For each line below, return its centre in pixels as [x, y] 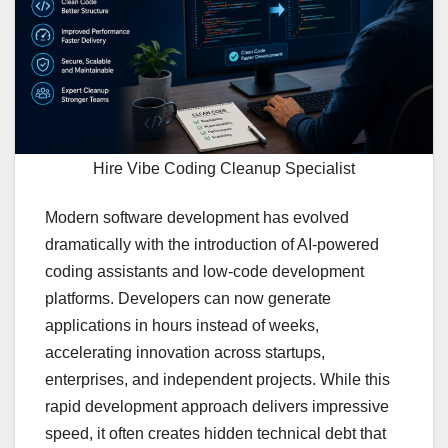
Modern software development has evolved [197, 218]
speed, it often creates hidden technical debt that [215, 434]
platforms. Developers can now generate [188, 299]
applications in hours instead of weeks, [182, 326]
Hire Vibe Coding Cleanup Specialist [224, 169]
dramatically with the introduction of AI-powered [212, 245]
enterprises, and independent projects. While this [217, 380]
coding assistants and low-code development [204, 272]
